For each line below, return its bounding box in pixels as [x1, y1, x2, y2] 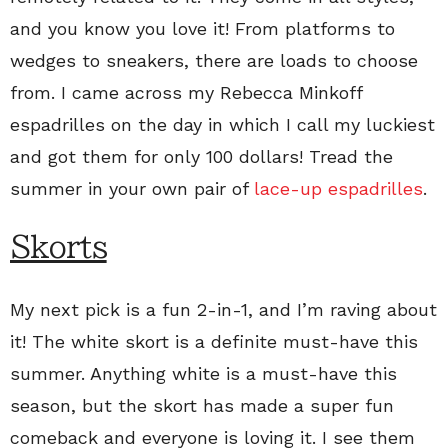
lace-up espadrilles [248, 177, 423, 199]
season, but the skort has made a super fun [10, 394, 394, 416]
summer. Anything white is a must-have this [10, 362, 397, 384]
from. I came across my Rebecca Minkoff [10, 81, 362, 103]
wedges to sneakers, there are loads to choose [10, 49, 418, 71]
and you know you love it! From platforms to [10, 17, 395, 39]
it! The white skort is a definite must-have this [10, 330, 418, 352]
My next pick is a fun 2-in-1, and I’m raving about [10, 298, 437, 320]
